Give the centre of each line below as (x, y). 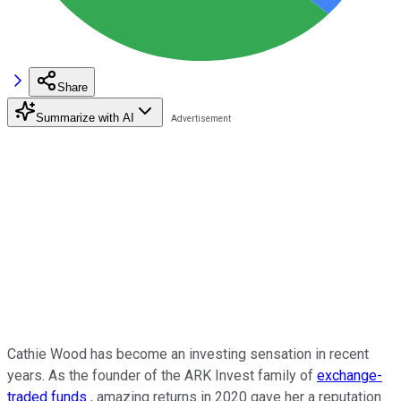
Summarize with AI (85, 117)
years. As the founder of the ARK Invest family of (162, 375)
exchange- (350, 375)
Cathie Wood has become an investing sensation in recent (188, 354)
